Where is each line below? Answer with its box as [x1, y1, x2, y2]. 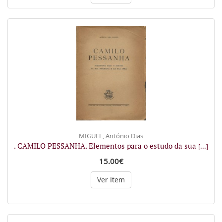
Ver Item [97, 175, 125, 184]
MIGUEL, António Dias [79, 131, 143, 140]
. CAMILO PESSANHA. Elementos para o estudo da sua [14, 141, 198, 151]
